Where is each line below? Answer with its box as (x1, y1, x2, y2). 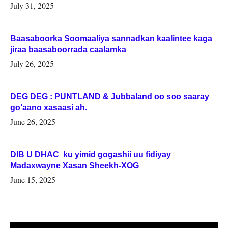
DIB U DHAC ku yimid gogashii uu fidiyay (10, 150, 172, 159)
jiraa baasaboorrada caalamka (10, 45, 127, 54)
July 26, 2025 (10, 58, 54, 69)
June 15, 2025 (10, 174, 56, 185)
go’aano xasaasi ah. (10, 103, 88, 112)
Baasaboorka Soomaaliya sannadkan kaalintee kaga (10, 34, 213, 43)
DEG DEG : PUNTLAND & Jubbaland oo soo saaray (10, 92, 210, 101)
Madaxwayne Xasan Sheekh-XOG (10, 161, 139, 170)
